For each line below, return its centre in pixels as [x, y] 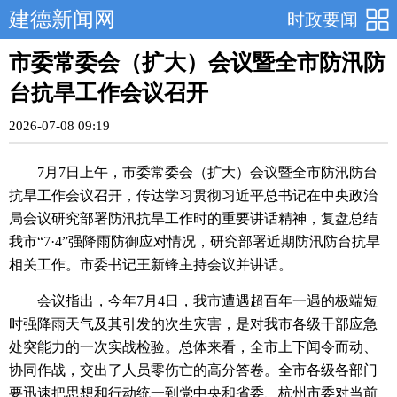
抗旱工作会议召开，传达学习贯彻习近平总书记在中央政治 [193, 195]
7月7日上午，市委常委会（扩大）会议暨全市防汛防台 [207, 172]
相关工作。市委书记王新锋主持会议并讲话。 [151, 265]
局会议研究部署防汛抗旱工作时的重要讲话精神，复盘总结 [193, 218]
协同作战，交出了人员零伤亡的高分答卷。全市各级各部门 [193, 370]
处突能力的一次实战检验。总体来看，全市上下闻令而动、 [193, 347]
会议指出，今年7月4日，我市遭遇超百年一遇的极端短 [207, 301]
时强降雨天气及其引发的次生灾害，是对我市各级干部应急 [193, 324]
